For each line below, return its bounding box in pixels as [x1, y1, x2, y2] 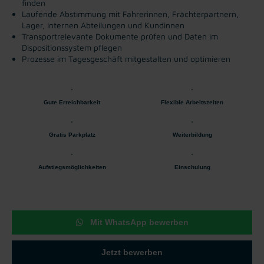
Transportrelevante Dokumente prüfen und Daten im [22, 31, 218, 41]
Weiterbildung [172, 131, 212, 138]
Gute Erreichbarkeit [44, 98, 100, 105]
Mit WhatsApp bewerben [87, 217, 189, 227]
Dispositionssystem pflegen [22, 42, 122, 52]
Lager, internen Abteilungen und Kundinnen [22, 19, 184, 30]
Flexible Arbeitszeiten [161, 98, 223, 105]
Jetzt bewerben [101, 247, 163, 257]
